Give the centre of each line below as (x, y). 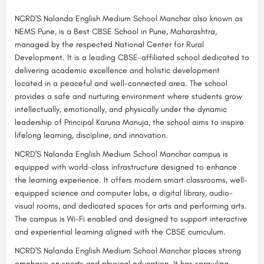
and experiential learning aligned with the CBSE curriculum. (120, 232)
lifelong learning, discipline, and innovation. (91, 135)
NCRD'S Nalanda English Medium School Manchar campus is (121, 154)
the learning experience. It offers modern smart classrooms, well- (131, 180)
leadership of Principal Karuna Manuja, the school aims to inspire (129, 122)
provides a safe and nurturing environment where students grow (128, 96)
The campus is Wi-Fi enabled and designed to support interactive (131, 219)
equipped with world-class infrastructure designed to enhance (126, 167)
